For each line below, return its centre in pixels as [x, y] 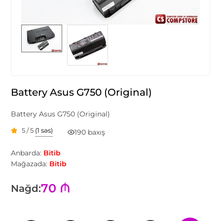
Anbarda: [26, 153]
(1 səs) [44, 130]
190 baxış [90, 132]
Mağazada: [29, 164]
